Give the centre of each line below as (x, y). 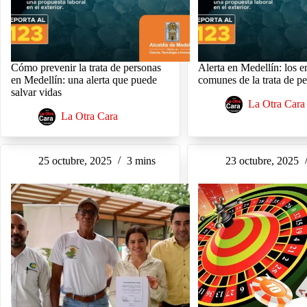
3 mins (141, 161)
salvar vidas (36, 93)
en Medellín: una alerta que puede (84, 80)
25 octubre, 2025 (75, 161)
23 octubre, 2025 (262, 161)
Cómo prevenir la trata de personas (86, 68)
